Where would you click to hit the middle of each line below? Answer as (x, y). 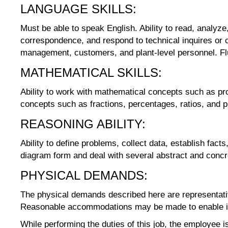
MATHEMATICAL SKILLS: (91, 73)
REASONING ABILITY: (83, 124)
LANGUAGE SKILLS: (78, 9)
